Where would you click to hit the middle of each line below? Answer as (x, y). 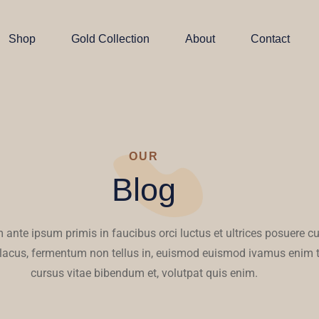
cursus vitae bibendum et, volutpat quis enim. (144, 273)
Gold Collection (111, 39)
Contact (271, 39)
